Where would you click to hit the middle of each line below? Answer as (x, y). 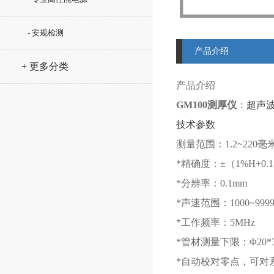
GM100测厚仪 (206, 105)
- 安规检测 (46, 33)
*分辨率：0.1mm (212, 183)
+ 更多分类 (45, 66)
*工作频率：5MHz (216, 222)
